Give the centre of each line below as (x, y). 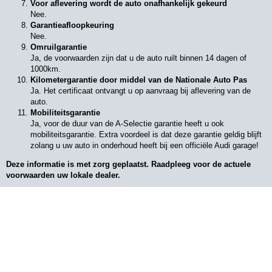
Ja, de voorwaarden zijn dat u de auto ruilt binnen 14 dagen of (138, 58)
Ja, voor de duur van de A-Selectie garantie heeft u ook (127, 124)
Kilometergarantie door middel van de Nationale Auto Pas (139, 80)
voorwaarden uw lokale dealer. (63, 175)
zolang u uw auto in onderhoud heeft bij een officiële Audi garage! (144, 145)
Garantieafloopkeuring (72, 25)
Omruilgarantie (59, 47)
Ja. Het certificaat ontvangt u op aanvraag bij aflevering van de (141, 91)
